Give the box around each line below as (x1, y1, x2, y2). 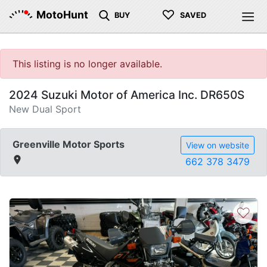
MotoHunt (36, 8, 88, 21)
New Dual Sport (9, 103, 81, 115)
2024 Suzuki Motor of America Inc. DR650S (9, 88, 244, 102)
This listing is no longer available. (13, 58, 162, 70)
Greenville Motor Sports (13, 138, 125, 150)
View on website (186, 140, 249, 150)
